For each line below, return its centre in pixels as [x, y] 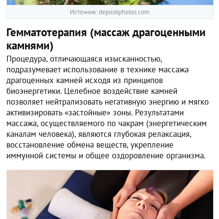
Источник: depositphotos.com [110, 12]
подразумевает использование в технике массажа [98, 70]
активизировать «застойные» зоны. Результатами [95, 113]
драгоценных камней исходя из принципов [85, 80]
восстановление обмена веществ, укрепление [90, 145]
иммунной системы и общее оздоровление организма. [106, 156]
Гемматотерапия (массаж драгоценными [106, 32]
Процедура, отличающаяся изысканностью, [84, 59]
